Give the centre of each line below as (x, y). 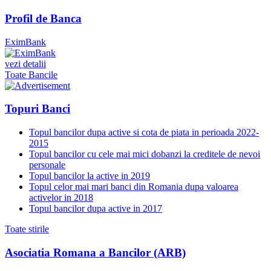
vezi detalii (25, 64)
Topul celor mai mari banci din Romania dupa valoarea (134, 187)
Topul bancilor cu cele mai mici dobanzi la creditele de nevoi (145, 154)
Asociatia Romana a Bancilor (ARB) (95, 252)
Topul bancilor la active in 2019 (90, 176)
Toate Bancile (31, 74)
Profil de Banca (43, 18)
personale (47, 165)
